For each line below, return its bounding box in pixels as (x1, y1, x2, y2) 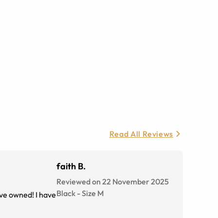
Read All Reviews (109, 129, 173, 139)
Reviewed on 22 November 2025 (56, 177, 169, 186)
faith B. (56, 161, 86, 172)
